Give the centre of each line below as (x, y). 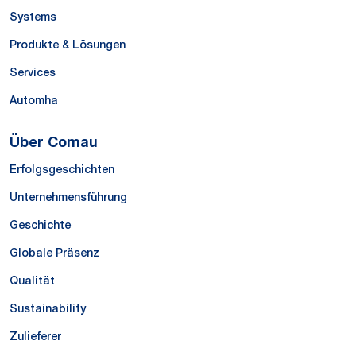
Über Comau (54, 141)
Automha (34, 101)
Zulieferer (35, 337)
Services (33, 73)
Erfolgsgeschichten (62, 170)
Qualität (32, 281)
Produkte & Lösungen (68, 45)
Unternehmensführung (68, 197)
